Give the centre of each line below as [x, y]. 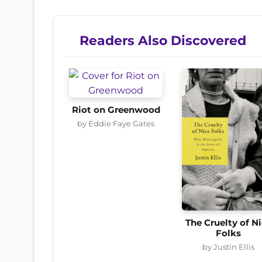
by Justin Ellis [229, 247]
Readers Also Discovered [163, 40]
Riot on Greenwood [116, 110]
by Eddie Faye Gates [116, 123]
